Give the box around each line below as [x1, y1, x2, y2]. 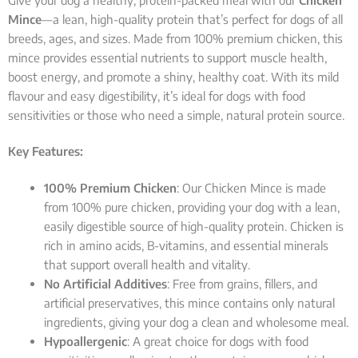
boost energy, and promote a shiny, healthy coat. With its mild [8, 70, 339, 85]
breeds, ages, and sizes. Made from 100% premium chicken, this [8, 31, 343, 46]
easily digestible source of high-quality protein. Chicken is [44, 218, 344, 233]
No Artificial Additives [44, 276, 167, 291]
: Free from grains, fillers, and [167, 276, 317, 291]
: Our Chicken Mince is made [177, 180, 326, 195]
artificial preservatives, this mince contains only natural [44, 295, 335, 310]
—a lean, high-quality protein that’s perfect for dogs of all [42, 12, 343, 27]
